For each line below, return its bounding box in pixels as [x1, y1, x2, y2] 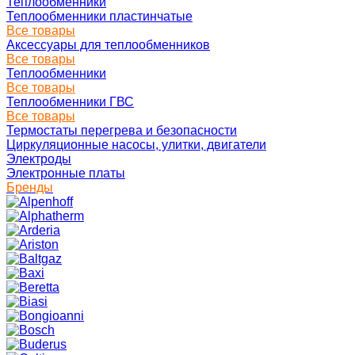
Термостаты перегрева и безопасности [6, 124, 237, 137]
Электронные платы [6, 166, 125, 180]
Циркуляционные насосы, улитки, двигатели [6, 138, 266, 151]
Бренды [6, 181, 53, 194]
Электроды [6, 152, 71, 166]
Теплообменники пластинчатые [6, 10, 193, 23]
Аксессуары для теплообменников [6, 38, 210, 52]
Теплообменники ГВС [6, 95, 134, 109]
